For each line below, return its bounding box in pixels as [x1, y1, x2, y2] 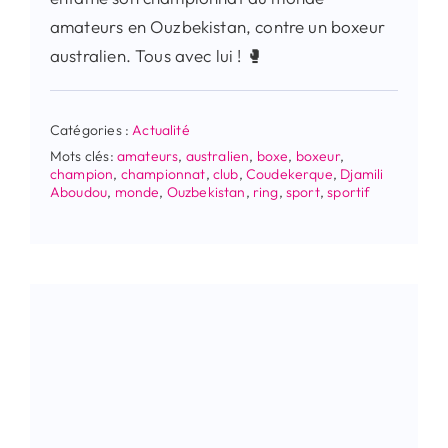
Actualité [132, 120, 190, 139]
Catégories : [49, 120, 133, 139]
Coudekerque [245, 164, 333, 183]
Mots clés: [49, 146, 117, 165]
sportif [327, 182, 371, 201]
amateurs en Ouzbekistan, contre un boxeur [49, 15, 385, 37]
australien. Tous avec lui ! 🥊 [49, 44, 280, 66]
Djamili [340, 164, 384, 183]
